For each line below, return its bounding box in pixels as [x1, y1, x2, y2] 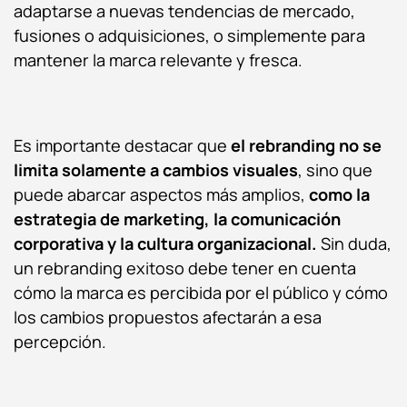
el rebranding [231, 134, 335, 156]
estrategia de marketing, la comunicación [14, 207, 341, 230]
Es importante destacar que [14, 134, 231, 156]
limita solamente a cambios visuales [14, 158, 298, 181]
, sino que [298, 158, 372, 181]
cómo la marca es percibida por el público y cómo [14, 281, 388, 303]
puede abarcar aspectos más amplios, [14, 183, 309, 205]
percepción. [14, 330, 106, 352]
